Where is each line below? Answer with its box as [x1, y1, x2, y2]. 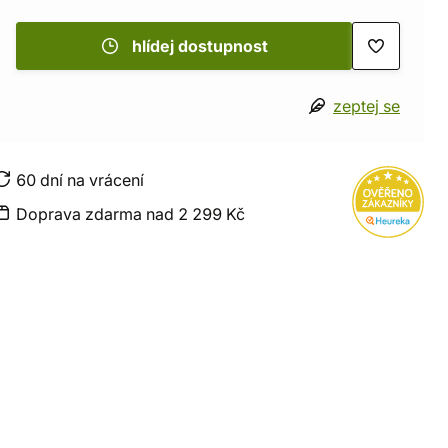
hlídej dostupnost [132, 36, 268, 56]
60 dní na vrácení [16, 170, 144, 190]
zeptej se [333, 96, 400, 116]
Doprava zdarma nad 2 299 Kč [16, 204, 245, 224]
